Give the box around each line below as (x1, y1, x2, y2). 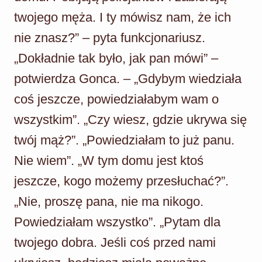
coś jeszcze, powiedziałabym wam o (14, 91, 219, 106)
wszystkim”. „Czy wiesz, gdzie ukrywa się (14, 112, 247, 127)
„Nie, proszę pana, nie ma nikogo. (14, 194, 204, 209)
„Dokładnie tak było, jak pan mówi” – (14, 50, 218, 65)
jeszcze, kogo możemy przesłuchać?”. (14, 173, 229, 188)
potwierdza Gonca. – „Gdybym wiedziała (14, 71, 242, 86)
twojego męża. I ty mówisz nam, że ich (14, 9, 231, 25)
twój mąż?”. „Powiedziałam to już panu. (14, 132, 235, 147)
